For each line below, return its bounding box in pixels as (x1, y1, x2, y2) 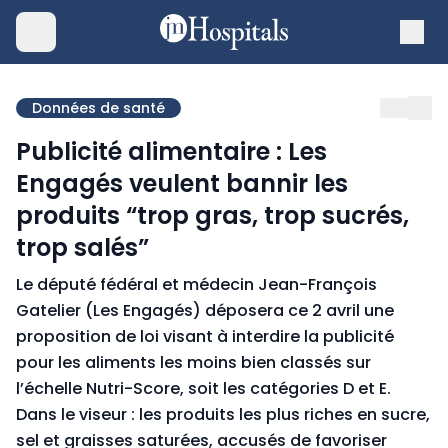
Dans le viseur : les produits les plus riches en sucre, (16, 403, 430, 426)
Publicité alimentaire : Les (16, 135, 327, 168)
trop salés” (16, 231, 149, 264)
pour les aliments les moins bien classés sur (16, 351, 371, 374)
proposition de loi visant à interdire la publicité (16, 325, 394, 348)
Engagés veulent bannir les (16, 167, 348, 200)
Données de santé (32, 98, 165, 118)
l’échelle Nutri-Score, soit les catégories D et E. (16, 377, 391, 400)
